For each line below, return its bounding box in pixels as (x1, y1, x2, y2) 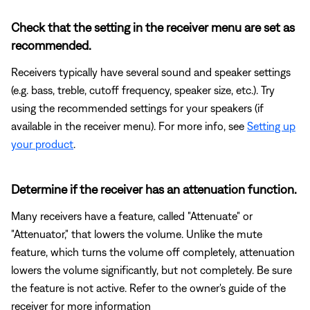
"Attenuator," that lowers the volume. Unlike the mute (11, 227, 262, 240)
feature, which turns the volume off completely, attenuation (11, 245, 295, 258)
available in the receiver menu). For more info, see (11, 119, 247, 132)
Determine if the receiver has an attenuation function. (11, 181, 297, 197)
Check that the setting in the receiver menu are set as (11, 19, 295, 35)
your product (11, 137, 73, 150)
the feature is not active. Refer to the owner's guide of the (11, 281, 286, 294)
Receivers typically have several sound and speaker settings (11, 65, 291, 78)
